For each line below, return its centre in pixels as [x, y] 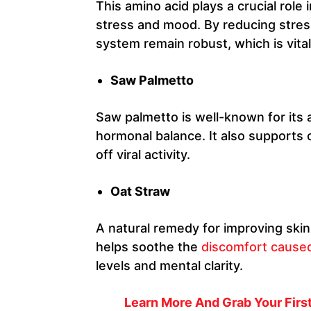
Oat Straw [140, 191]
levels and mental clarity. [169, 265]
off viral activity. [143, 154]
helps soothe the [149, 246]
